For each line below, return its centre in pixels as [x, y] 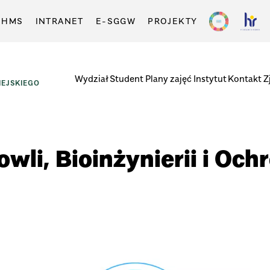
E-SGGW [116, 21]
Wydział [91, 78]
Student [127, 78]
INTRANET [59, 21]
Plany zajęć [169, 78]
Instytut [210, 78]
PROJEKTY [173, 21]
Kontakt [245, 78]
